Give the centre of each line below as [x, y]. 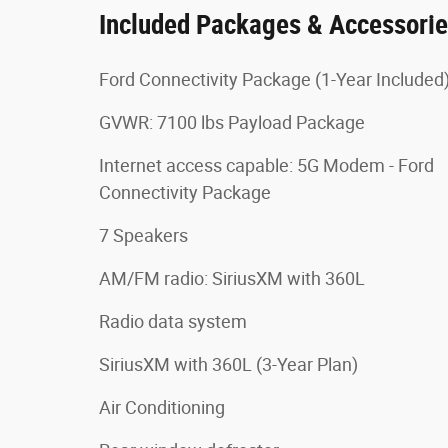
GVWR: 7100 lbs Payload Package [232, 122]
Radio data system [173, 321]
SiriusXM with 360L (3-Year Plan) [228, 364]
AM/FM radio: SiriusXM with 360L [232, 278]
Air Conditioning [162, 407]
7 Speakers [143, 235]
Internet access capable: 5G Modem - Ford [266, 165]
